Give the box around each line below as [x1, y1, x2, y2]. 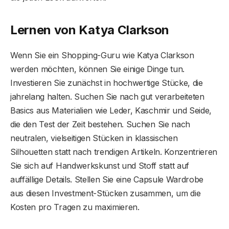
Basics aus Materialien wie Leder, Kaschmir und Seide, [10, 105, 212, 116]
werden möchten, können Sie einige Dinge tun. [10, 63, 185, 74]
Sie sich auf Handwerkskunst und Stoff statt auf [10, 160, 189, 171]
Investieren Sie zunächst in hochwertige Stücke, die [10, 77, 203, 88]
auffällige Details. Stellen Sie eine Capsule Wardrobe [10, 174, 204, 185]
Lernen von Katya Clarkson [10, 22, 169, 37]
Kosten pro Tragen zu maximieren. [10, 201, 140, 212]
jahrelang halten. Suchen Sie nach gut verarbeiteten [10, 91, 204, 102]
